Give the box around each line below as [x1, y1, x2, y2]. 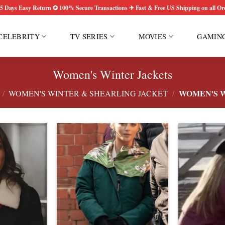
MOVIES [138, 32, 167, 41]
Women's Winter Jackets [53, 66, 172, 82]
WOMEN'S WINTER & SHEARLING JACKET [9, 88, 168, 98]
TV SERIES [70, 32, 108, 41]
